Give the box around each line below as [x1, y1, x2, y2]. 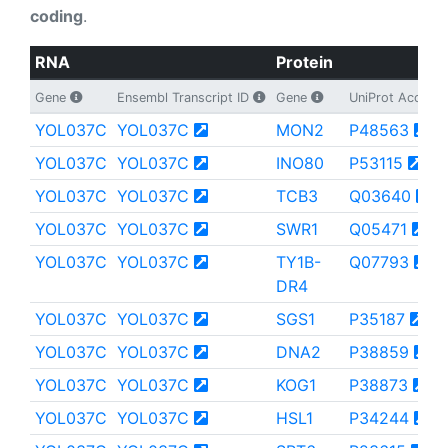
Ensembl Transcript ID [116, 90, 253, 105]
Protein [275, 52, 333, 72]
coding [30, 6, 83, 26]
